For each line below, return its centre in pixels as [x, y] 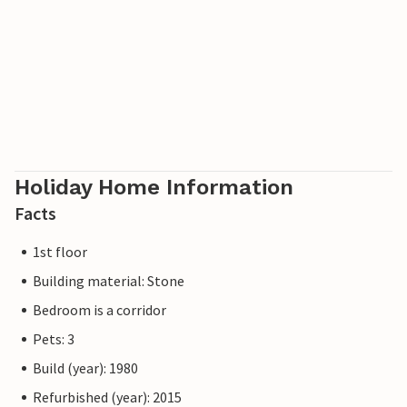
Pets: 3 [54, 339]
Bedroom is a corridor [99, 310]
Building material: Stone [109, 281]
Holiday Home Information [154, 188]
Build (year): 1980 [85, 368]
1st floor [60, 252]
